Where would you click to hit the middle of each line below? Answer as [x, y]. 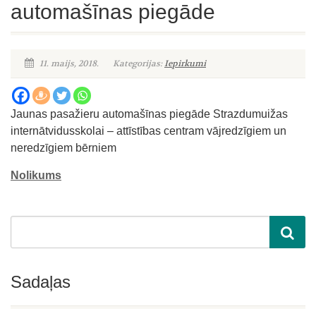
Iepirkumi [185, 63]
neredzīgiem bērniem [63, 148]
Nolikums [36, 175]
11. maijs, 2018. [68, 63]
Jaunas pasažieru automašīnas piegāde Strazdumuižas [149, 114]
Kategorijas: [139, 63]
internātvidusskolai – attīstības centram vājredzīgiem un [148, 131]
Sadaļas [41, 282]
